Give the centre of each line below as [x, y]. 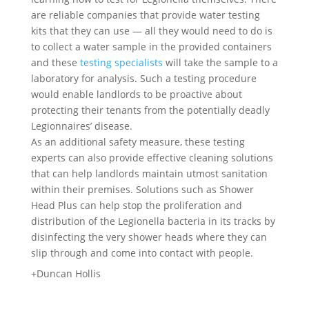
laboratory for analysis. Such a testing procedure [143, 78]
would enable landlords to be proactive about [136, 94]
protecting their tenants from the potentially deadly [150, 110]
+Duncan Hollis [66, 273]
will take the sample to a [220, 62]
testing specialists [121, 62]
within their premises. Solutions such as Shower [142, 189]
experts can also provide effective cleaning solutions [152, 158]
